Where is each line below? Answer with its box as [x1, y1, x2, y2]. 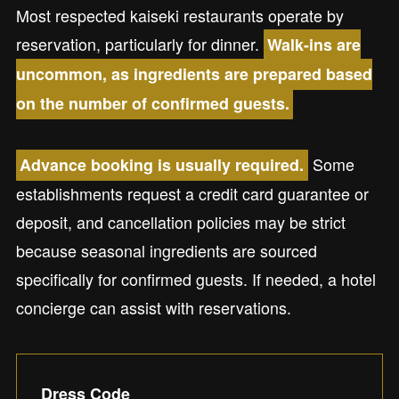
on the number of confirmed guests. [15, 92, 289, 116]
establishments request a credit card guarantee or [15, 182, 369, 206]
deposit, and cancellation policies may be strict [15, 210, 346, 234]
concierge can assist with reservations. [15, 296, 291, 320]
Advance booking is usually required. [20, 153, 305, 177]
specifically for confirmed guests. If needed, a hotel [15, 267, 376, 291]
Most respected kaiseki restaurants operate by [15, 4, 344, 28]
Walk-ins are [267, 33, 362, 57]
